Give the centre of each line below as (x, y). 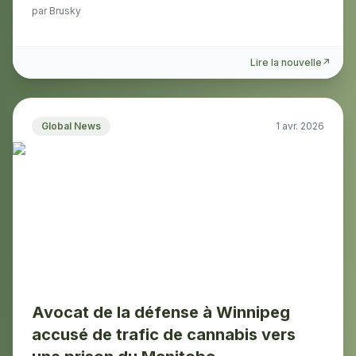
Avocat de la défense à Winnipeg (161, 312)
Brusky (65, 11)
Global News (71, 126)
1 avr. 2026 (300, 126)
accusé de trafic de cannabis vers (164, 335)
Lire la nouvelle (286, 62)
